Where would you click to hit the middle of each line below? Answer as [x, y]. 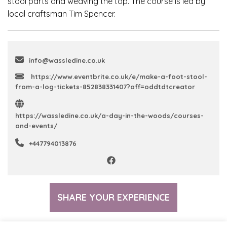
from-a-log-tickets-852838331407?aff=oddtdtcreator [105, 86]
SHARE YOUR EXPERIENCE [113, 197]
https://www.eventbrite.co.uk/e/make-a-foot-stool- [118, 76]
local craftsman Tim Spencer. [62, 13]
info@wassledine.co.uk [67, 60]
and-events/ [36, 125]
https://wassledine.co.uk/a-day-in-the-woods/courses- [109, 115]
